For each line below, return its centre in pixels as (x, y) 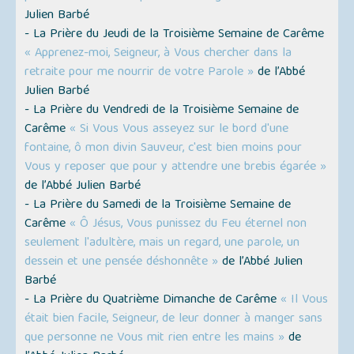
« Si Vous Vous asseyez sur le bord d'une (179, 130)
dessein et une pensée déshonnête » (122, 263)
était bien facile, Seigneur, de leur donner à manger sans (174, 320)
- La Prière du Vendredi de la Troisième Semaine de (162, 111)
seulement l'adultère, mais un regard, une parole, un (162, 244)
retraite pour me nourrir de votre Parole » (139, 73)
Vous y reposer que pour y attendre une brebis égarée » (176, 168)
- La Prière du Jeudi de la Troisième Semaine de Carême (175, 35)
